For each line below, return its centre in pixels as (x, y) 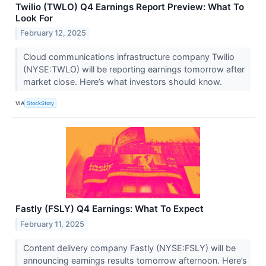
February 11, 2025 (53, 224)
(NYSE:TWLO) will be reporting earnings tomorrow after (134, 69)
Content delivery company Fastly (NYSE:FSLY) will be (129, 248)
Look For (34, 18)
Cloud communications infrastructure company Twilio (129, 57)
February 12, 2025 (53, 33)
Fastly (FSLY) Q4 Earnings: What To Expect (110, 209)
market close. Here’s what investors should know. (123, 82)
